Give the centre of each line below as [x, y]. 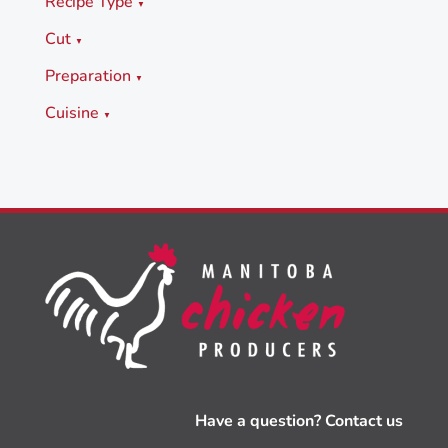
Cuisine [73, 112]
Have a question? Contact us [299, 420]
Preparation [89, 75]
